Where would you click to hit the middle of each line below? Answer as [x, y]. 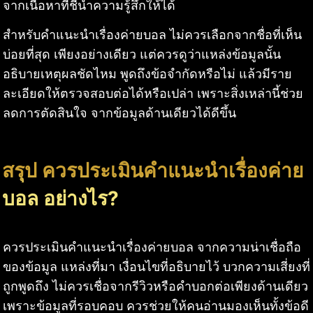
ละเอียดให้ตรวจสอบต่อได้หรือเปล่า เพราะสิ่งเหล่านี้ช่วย [153, 94]
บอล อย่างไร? [60, 198]
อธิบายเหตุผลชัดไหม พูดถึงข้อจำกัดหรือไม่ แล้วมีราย [147, 74]
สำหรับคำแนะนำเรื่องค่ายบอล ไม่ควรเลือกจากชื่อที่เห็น [152, 35]
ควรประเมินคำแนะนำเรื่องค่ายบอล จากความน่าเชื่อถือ [152, 247]
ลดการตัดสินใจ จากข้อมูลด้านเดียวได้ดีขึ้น [119, 113]
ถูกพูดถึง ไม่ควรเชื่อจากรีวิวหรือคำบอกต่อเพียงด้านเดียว [155, 286]
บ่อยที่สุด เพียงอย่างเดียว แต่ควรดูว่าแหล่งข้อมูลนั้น [142, 54]
